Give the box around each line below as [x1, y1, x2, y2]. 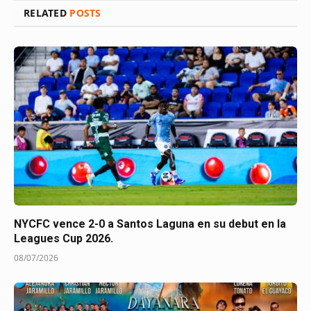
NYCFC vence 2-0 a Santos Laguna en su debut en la [14, 217, 286, 231]
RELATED [24, 6, 70, 19]
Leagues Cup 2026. [14, 232, 113, 246]
